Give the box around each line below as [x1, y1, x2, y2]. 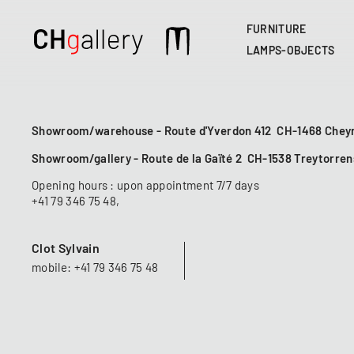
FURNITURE [246, 24, 307, 36]
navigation [190, 58, 273, 76]
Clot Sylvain [32, 242, 100, 255]
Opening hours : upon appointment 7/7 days [32, 180, 260, 193]
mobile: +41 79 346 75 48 [32, 262, 159, 275]
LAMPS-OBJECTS [246, 46, 335, 58]
